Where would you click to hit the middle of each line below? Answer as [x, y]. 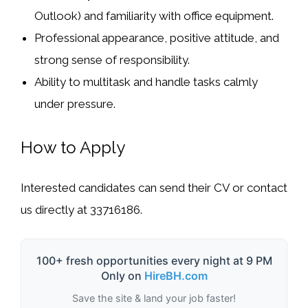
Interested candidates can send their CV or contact [154, 188]
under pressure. [75, 103]
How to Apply [73, 148]
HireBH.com [176, 275]
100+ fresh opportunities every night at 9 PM [154, 260]
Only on [122, 275]
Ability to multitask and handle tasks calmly [146, 81]
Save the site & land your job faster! [154, 298]
